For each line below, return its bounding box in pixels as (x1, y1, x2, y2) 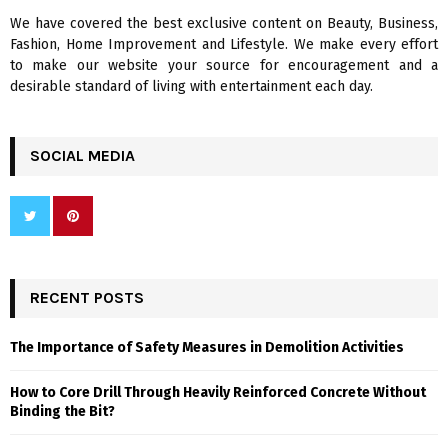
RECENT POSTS (30, 288, 144, 308)
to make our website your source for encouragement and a (10, 57, 438, 75)
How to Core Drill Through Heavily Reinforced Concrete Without (10, 384, 426, 402)
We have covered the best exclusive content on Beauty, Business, (10, 15, 438, 33)
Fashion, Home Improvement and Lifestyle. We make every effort (10, 36, 438, 54)
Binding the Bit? (10, 403, 115, 421)
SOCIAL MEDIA (30, 146, 135, 166)
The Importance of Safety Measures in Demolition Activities (10, 339, 404, 357)
